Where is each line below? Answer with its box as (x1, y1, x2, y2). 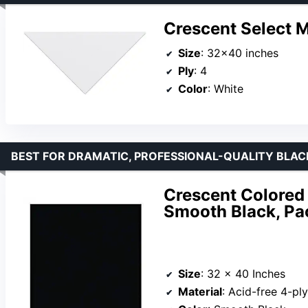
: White (208, 82, 243, 96)
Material (178, 284, 222, 298)
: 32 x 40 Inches (201, 266, 285, 280)
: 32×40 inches (201, 46, 278, 60)
